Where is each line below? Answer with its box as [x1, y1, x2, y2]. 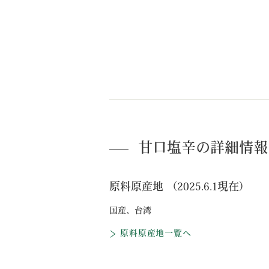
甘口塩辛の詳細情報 [138, 142, 268, 156]
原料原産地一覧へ [120, 229, 192, 238]
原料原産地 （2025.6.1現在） [109, 182, 250, 193]
